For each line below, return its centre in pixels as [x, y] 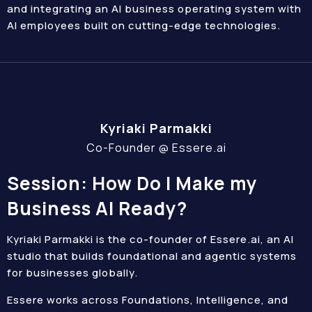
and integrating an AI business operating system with [154, 9]
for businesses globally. [72, 273]
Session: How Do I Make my [132, 183]
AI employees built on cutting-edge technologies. [144, 25]
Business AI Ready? [97, 208]
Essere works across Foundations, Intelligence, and [148, 300]
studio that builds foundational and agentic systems [152, 256]
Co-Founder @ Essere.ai [156, 148]
